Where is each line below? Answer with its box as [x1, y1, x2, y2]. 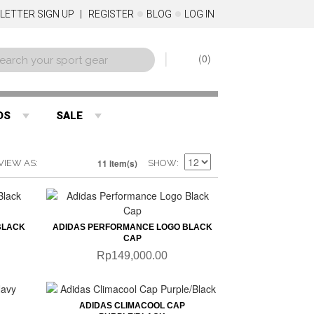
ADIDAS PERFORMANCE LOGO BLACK [52, 222, 212, 232]
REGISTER [88, 8, 134, 20]
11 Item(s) [97, 157, 137, 170]
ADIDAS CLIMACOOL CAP [79, 301, 186, 310]
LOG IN [184, 8, 214, 20]
